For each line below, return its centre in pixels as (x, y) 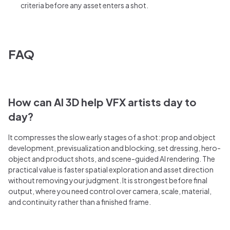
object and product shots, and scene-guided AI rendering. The (112, 158)
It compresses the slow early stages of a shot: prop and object (112, 137)
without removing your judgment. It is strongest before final (108, 180)
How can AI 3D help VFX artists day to (102, 102)
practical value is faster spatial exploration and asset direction (111, 169)
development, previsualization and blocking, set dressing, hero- (114, 148)
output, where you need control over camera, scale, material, (110, 191)
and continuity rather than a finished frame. (80, 202)
